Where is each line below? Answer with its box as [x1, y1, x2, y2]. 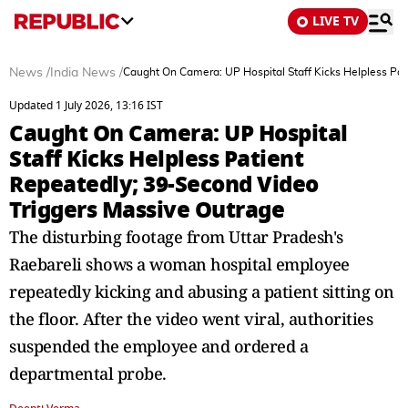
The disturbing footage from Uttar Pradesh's [9, 226, 343, 248]
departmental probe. [9, 362, 167, 384]
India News [50, 66, 116, 79]
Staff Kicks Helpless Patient [9, 142, 303, 176]
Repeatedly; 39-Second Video [9, 168, 319, 201]
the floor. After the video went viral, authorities [9, 308, 372, 330]
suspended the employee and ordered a [9, 335, 308, 357]
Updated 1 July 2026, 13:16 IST [9, 97, 163, 114]
